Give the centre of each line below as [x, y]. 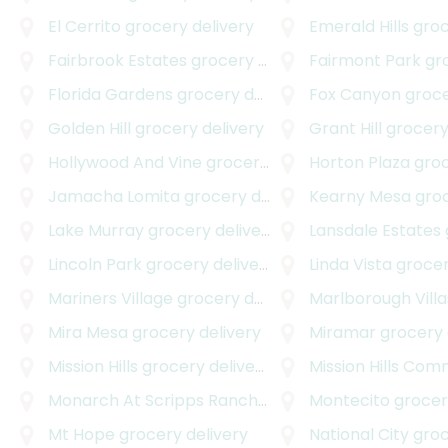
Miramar [342, 333]
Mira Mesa [88, 333]
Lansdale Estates [374, 231]
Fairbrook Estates [117, 61]
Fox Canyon [354, 95]
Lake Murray [96, 231]
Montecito [349, 401]
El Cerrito [84, 27]
